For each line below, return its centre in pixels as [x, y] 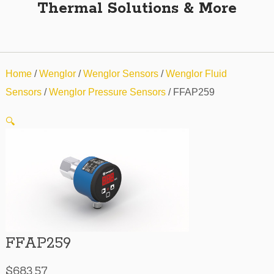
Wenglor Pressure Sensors [107, 92]
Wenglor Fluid [196, 74]
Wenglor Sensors [120, 74]
